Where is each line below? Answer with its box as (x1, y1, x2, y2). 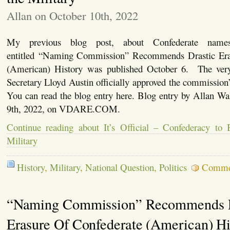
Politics (159, 161, 187, 174)
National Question (85, 161, 154, 174)
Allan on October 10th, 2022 (6, 8, 138, 24)
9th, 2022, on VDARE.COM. (6, 102, 120, 116)
